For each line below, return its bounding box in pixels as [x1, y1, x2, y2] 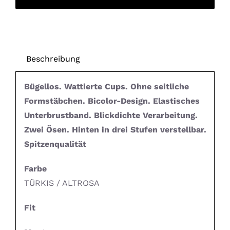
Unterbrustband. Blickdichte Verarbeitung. [24, 110, 198, 121]
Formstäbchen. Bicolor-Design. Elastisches [24, 96, 200, 106]
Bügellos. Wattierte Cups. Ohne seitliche [24, 82, 189, 92]
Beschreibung [26, 53, 80, 64]
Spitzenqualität [24, 139, 86, 149]
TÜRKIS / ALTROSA [24, 178, 100, 188]
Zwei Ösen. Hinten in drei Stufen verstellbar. [24, 125, 206, 135]
